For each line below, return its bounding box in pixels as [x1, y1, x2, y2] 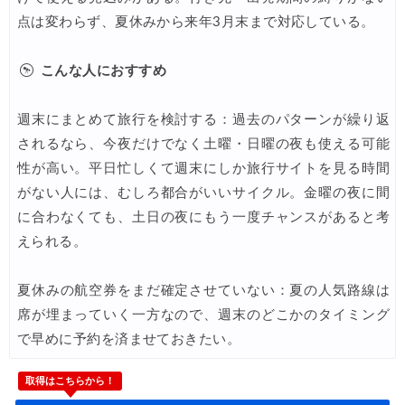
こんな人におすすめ [36, 64, 166, 79]
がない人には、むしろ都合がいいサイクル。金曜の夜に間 [17, 186, 390, 201]
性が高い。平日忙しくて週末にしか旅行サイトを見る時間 [17, 162, 390, 176]
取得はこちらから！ [25, 376, 115, 387]
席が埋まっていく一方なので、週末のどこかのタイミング [17, 308, 390, 323]
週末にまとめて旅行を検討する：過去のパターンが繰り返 [17, 113, 390, 127]
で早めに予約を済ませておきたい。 [17, 333, 241, 347]
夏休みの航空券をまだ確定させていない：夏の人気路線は [17, 284, 390, 298]
